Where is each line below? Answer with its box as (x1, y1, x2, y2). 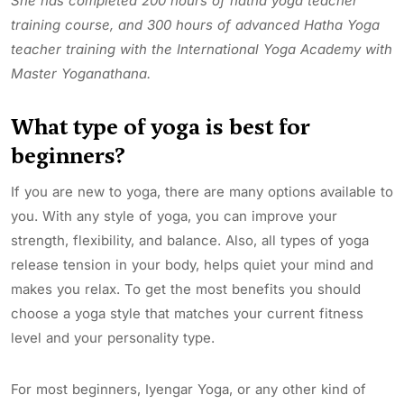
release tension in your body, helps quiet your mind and (11, 255, 373, 273)
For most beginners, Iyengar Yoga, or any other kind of (11, 380, 366, 398)
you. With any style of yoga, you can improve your (11, 207, 337, 225)
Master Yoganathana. (11, 64, 151, 82)
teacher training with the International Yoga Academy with (11, 40, 392, 58)
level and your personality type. (11, 328, 215, 346)
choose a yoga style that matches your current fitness (11, 304, 363, 322)
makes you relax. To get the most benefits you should (11, 280, 361, 298)
